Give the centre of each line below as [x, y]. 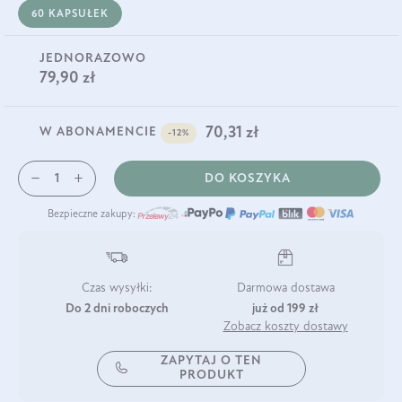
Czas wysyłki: [117, 288]
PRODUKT [211, 375]
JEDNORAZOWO [93, 59]
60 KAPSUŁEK [70, 14]
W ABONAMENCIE [100, 133]
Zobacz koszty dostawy [285, 327]
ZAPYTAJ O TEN [212, 361]
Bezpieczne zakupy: [92, 214]
